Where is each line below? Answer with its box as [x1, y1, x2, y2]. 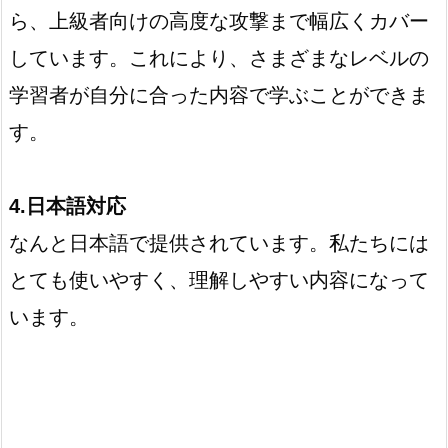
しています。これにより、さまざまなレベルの [9, 46, 429, 69]
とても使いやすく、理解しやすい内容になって [9, 268, 429, 291]
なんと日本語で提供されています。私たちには [9, 231, 429, 254]
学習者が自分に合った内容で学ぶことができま [9, 83, 429, 106]
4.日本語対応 [9, 194, 126, 217]
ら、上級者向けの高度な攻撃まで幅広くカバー [9, 9, 429, 32]
